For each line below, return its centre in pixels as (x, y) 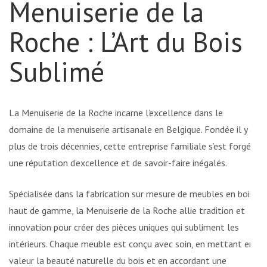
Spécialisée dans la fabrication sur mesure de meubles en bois (131, 194)
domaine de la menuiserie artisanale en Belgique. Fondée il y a (132, 130)
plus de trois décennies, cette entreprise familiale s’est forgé (130, 146)
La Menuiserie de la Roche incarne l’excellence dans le (116, 113)
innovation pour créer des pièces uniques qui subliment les (124, 227)
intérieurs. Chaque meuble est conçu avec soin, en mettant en (131, 244)
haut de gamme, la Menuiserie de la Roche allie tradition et (127, 211)
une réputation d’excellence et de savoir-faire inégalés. (118, 163)
